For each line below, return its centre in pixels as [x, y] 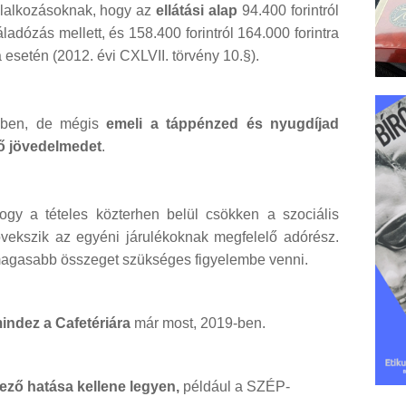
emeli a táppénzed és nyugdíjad [223, 124]
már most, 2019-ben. [200, 324]
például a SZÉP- [235, 387]
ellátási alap [197, 11]
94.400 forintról [289, 11]
